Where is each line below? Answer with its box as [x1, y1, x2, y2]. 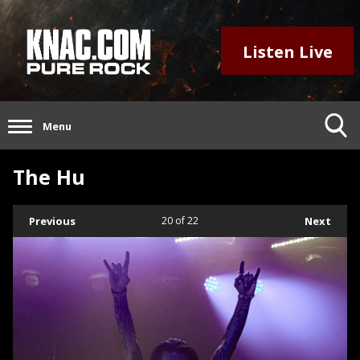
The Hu [13, 163, 85, 191]
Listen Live [242, 40, 333, 63]
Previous [29, 214, 76, 229]
